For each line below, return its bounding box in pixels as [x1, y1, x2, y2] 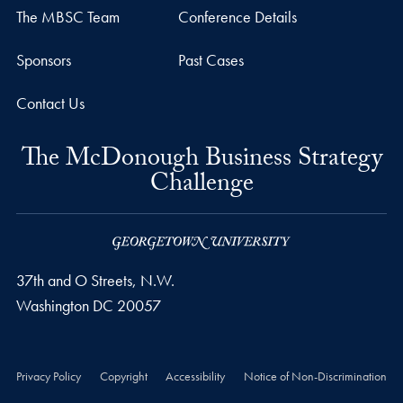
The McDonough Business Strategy [21, 139, 382, 184]
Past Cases [177, 49, 244, 71]
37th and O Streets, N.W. [15, 270, 175, 291]
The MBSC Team [15, 6, 120, 28]
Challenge [149, 165, 254, 209]
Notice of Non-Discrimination [244, 368, 388, 385]
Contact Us [15, 93, 85, 114]
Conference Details [177, 6, 297, 28]
